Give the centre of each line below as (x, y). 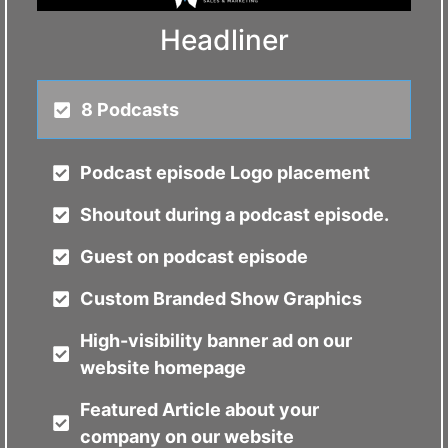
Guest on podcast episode (193, 256)
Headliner (224, 40)
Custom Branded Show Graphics (220, 298)
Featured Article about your (199, 409)
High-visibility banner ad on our (215, 340)
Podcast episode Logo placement (224, 172)
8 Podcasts (129, 109)
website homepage (162, 367)
